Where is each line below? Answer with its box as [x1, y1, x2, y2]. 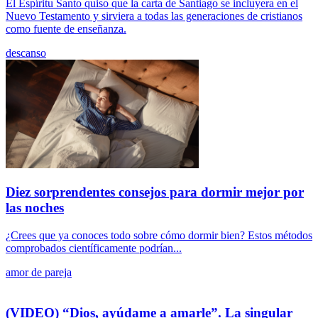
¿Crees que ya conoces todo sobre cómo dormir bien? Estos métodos [6, 229, 312, 241]
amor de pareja [6, 265, 72, 278]
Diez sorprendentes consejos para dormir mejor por [6, 185, 304, 200]
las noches [6, 200, 64, 216]
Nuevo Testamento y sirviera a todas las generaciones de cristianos [6, 10, 302, 23]
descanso [6, 47, 46, 60]
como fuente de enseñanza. [6, 23, 126, 35]
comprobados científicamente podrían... [6, 241, 182, 254]
